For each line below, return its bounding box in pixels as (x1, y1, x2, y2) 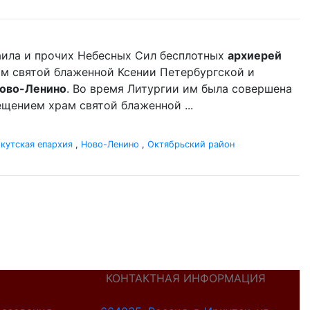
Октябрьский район (147, 139, 235, 149)
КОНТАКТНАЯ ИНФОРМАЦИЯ (106, 271, 266, 285)
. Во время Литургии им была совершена (66, 82, 292, 95)
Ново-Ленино (81, 139, 139, 149)
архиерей (228, 48, 282, 62)
